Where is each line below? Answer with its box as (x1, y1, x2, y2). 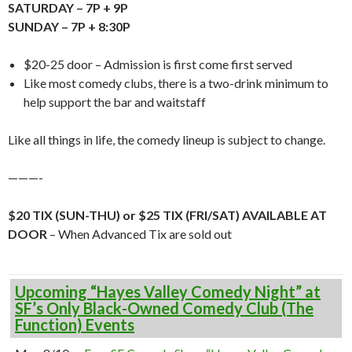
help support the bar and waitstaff (24, 94, 206, 109)
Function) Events (15, 315, 134, 334)
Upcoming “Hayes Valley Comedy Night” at (15, 282, 321, 301)
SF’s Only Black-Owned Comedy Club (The (15, 299, 313, 317)
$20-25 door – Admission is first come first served (24, 57, 292, 71)
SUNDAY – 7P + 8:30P (8, 19, 130, 34)
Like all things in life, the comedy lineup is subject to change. (8, 132, 325, 147)
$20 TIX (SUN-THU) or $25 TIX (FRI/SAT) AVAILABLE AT (8, 207, 327, 222)
